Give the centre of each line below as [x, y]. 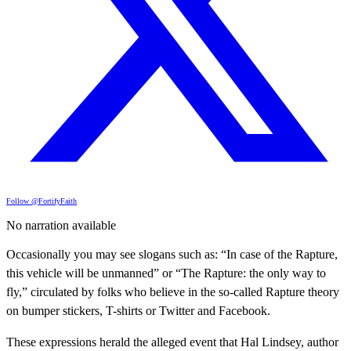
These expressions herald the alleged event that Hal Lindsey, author [172, 342]
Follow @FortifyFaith [42, 201]
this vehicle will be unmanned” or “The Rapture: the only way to [166, 273]
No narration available [61, 225]
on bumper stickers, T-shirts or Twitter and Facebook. [138, 310]
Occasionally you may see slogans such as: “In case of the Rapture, [172, 254]
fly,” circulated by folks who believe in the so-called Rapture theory [173, 291]
